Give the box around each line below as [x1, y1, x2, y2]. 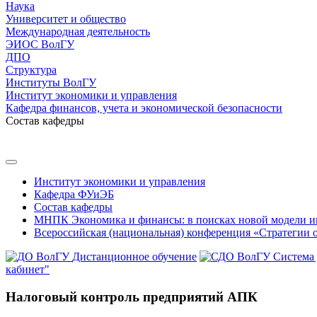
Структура [6, 64, 57, 76]
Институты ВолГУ [6, 76, 96, 88]
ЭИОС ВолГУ [6, 38, 74, 50]
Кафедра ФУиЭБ [34, 188, 114, 200]
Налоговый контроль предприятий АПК [6, 289, 258, 304]
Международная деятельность [6, 25, 150, 38]
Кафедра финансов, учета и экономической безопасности [6, 102, 282, 114]
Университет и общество [6, 13, 126, 25]
